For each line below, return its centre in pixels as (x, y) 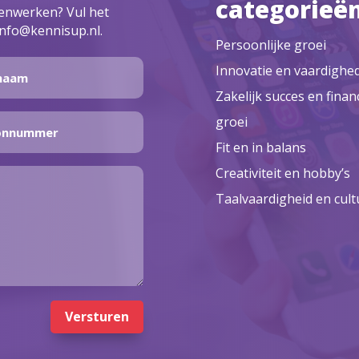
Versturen (97, 316)
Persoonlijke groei (271, 44)
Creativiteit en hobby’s (283, 173)
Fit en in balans (261, 147)
